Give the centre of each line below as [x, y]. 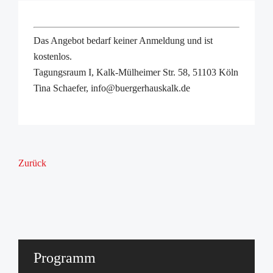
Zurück [32, 163]
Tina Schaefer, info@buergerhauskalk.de [112, 88]
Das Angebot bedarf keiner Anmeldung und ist [123, 41]
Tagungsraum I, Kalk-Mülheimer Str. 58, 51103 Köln [136, 72]
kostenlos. [53, 56]
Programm [65, 258]
